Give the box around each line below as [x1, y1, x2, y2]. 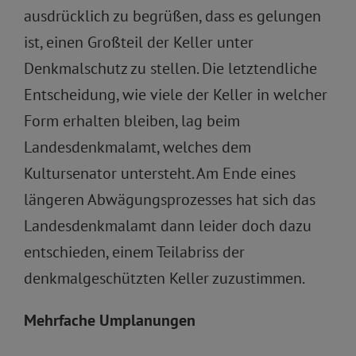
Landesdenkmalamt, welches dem [24, 137, 251, 158]
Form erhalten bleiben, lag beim [24, 110, 240, 132]
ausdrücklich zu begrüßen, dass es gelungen [24, 6, 321, 27]
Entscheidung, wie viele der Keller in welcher [24, 84, 327, 106]
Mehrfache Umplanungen [24, 310, 195, 331]
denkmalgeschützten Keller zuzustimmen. [24, 268, 305, 289]
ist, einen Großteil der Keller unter [24, 32, 253, 53]
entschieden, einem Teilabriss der [24, 242, 245, 263]
